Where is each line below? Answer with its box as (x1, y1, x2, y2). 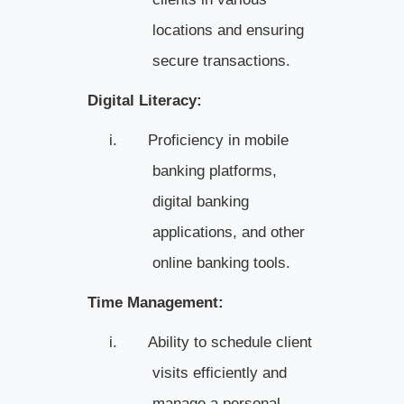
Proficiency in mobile (147, 131, 289, 149)
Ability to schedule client (147, 333, 312, 351)
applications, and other (151, 223, 305, 241)
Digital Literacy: (87, 91, 202, 109)
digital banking (151, 192, 249, 210)
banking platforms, (151, 161, 277, 179)
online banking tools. (151, 253, 290, 271)
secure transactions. (151, 51, 290, 69)
